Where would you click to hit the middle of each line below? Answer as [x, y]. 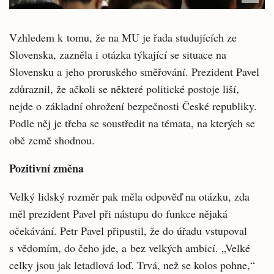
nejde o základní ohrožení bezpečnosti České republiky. [133, 106]
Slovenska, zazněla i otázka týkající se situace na [118, 54]
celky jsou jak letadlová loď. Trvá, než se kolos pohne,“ [132, 265]
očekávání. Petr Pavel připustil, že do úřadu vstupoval [128, 231]
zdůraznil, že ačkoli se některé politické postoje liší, [124, 89]
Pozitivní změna [46, 168]
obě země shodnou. [52, 140]
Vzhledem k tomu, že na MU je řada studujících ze [123, 37]
